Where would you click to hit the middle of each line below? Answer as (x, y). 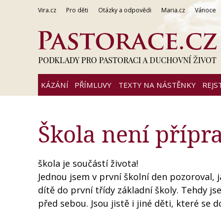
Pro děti (77, 10)
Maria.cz (173, 10)
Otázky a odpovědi (125, 10)
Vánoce (205, 10)
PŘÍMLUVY (93, 85)
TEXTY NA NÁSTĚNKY (157, 85)
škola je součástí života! (88, 163)
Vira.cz (47, 10)
